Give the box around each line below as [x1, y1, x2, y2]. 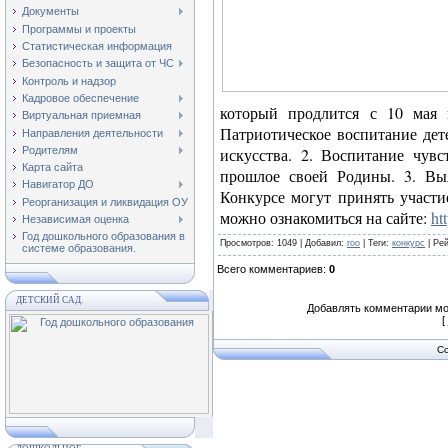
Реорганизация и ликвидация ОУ [22, 195, 188, 208]
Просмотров [220, 238, 271, 248]
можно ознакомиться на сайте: [220, 207, 431, 228]
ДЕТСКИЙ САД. [16, 295, 83, 305]
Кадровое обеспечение [22, 91, 139, 104]
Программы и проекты [22, 22, 136, 35]
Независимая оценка [22, 213, 129, 226]
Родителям [22, 143, 78, 156]
